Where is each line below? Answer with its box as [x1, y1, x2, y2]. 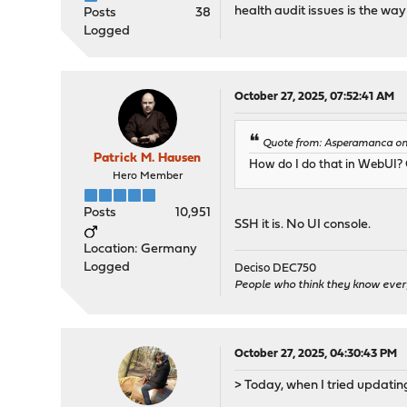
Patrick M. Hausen [94, 152, 202, 166]
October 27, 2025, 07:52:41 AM [234, 91, 395, 104]
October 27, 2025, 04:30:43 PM [234, 348, 398, 361]
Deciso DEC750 [234, 263, 317, 275]
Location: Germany [84, 243, 198, 257]
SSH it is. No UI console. [234, 218, 372, 233]
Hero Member [112, 171, 183, 183]
